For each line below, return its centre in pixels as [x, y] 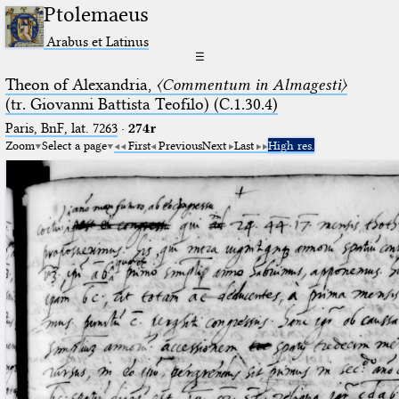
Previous [180, 145]
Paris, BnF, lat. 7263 [61, 128]
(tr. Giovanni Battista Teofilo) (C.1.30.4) [141, 104]
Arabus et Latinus [98, 41]
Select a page [74, 145]
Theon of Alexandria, [80, 84]
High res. [291, 145]
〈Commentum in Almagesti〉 [251, 84]
